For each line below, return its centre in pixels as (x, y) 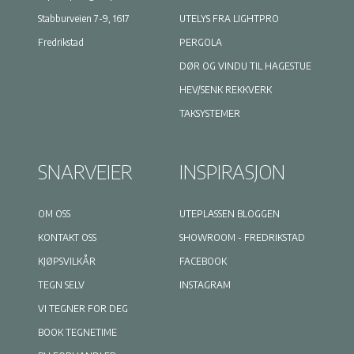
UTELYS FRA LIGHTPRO (229, 19)
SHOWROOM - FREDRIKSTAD (242, 238)
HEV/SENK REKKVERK (225, 90)
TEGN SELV (61, 285)
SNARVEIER (85, 172)
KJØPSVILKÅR (66, 262)
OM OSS (54, 214)
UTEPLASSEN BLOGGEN (229, 214)
